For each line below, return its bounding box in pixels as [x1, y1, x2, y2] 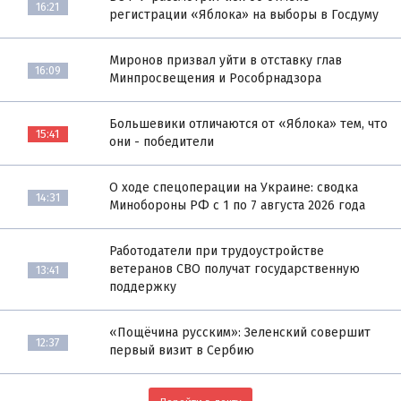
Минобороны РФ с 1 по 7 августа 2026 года [109, 197, 366, 213]
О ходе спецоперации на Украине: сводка [109, 179, 359, 195]
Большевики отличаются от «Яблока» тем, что [109, 115, 388, 132]
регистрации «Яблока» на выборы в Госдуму [109, 6, 380, 22]
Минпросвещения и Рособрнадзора [109, 70, 322, 86]
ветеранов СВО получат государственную [109, 260, 361, 277]
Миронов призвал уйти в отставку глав [109, 52, 343, 68]
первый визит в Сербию [109, 342, 255, 358]
